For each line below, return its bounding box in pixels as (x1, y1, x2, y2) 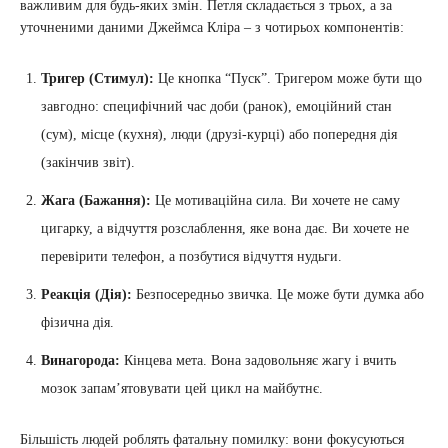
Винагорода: (41, 352, 120, 368)
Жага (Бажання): (41, 192, 151, 208)
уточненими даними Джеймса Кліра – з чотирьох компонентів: (20, 19, 404, 35)
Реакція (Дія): (41, 286, 132, 302)
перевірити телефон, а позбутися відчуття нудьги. (41, 248, 342, 264)
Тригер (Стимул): (41, 70, 154, 86)
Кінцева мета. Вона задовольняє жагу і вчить (120, 352, 396, 368)
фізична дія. (41, 314, 114, 330)
